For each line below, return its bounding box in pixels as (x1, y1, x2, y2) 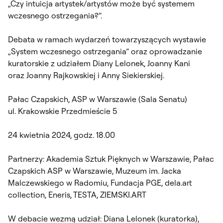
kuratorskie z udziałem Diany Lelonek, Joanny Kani (8, 58, 190, 68)
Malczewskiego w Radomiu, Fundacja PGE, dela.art (8, 177, 192, 188)
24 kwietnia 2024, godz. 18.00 (8, 129, 115, 140)
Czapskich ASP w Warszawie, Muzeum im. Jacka (8, 165, 181, 176)
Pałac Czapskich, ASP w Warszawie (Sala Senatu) (8, 94, 187, 104)
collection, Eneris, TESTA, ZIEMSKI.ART (8, 189, 146, 200)
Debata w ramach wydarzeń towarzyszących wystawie (8, 34, 206, 44)
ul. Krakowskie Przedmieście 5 (8, 106, 117, 116)
